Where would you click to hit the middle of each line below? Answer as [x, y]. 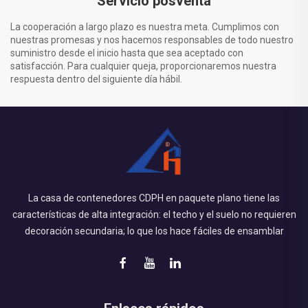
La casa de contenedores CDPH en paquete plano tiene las [154, 198]
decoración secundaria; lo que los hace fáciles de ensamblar [154, 231]
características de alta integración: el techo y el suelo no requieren [154, 215]
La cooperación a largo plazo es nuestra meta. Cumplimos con [145, 27]
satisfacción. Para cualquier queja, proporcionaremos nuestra [143, 66]
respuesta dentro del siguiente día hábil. [96, 79]
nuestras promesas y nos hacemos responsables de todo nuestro [152, 40]
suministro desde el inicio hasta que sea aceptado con [127, 53]
